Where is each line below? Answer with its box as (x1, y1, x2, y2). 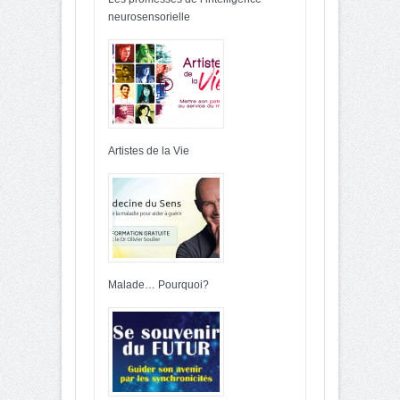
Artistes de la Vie (108, 144, 189, 157)
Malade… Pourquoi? (108, 278, 209, 291)
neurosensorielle (108, 10, 190, 23)
